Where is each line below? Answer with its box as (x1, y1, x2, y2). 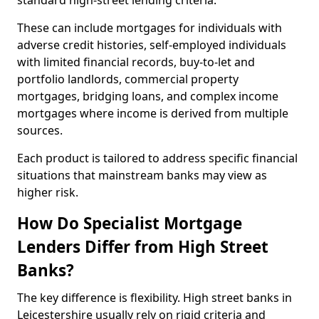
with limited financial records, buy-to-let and (17, 54, 255, 70)
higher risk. (17, 184, 78, 200)
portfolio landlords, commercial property (17, 71, 239, 87)
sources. (17, 122, 66, 138)
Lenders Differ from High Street (17, 236, 268, 258)
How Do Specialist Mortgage (17, 212, 242, 234)
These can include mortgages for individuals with (17, 20, 282, 36)
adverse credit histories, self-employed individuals (17, 37, 286, 53)
